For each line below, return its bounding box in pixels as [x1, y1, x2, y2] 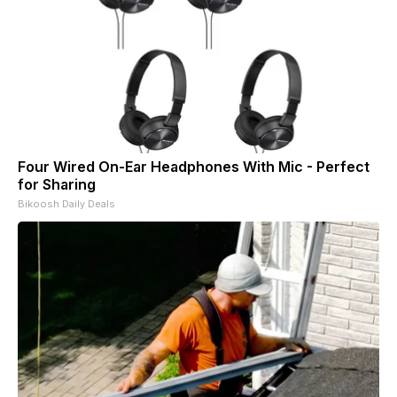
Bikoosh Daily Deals [18, 197, 115, 210]
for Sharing [18, 175, 96, 193]
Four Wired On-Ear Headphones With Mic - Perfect [18, 157, 370, 175]
